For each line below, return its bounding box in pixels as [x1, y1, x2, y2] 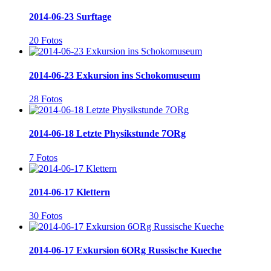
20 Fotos [29, 35, 62, 46]
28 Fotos [29, 94, 62, 104]
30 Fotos [29, 211, 62, 221]
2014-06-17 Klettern [29, 186, 110, 197]
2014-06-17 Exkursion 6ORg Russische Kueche [29, 245, 221, 256]
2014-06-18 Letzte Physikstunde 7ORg [29, 128, 186, 139]
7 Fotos [29, 152, 57, 163]
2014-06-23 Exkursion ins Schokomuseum [29, 70, 200, 80]
